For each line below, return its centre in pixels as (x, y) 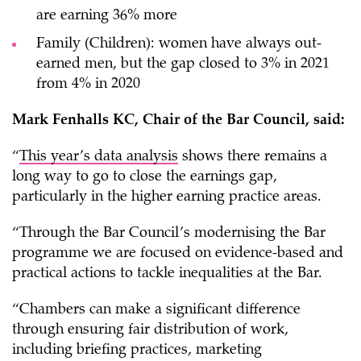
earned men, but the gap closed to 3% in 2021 (183, 64)
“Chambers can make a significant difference (156, 310)
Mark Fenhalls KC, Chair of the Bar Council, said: (178, 121)
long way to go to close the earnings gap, (145, 177)
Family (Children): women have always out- (179, 44)
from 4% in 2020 (88, 85)
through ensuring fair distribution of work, (150, 330)
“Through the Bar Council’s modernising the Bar (169, 234)
